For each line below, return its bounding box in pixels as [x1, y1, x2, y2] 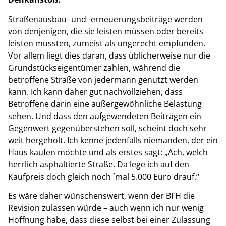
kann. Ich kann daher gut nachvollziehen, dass [8, 86, 183, 97]
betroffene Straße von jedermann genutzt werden [8, 74, 198, 85]
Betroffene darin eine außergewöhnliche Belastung [8, 98, 202, 109]
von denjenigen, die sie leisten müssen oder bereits [8, 25, 203, 37]
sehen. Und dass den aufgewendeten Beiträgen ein [8, 110, 201, 122]
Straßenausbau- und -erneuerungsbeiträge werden [8, 13, 203, 25]
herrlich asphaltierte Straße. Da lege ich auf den [8, 158, 189, 170]
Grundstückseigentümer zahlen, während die [8, 62, 180, 73]
